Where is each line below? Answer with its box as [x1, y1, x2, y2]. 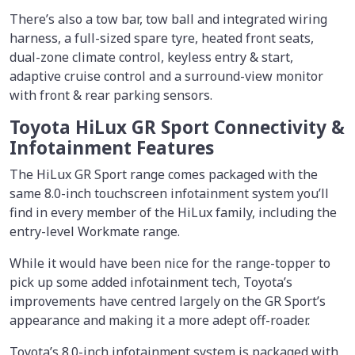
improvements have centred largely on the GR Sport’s [10, 292, 326, 310]
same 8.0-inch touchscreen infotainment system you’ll [10, 184, 329, 202]
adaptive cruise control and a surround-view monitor [10, 67, 323, 85]
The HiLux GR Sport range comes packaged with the [10, 165, 318, 183]
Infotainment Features [10, 135, 214, 160]
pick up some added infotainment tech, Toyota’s [10, 273, 292, 291]
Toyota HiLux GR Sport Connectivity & [10, 114, 345, 139]
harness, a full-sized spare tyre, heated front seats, [10, 29, 314, 47]
